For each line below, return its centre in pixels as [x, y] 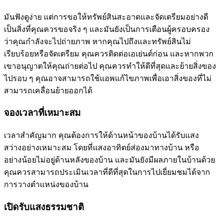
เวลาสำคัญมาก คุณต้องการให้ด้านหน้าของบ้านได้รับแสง [101, 135]
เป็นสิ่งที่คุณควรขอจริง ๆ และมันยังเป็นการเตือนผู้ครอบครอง [107, 29]
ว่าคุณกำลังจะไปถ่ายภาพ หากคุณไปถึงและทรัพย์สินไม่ [97, 41]
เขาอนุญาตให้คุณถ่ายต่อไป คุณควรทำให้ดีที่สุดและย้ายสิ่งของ [110, 66]
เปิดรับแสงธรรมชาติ [44, 207]
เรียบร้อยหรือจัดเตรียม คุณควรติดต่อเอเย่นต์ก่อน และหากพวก [109, 54]
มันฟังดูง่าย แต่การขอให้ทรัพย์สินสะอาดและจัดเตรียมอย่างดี [106, 17]
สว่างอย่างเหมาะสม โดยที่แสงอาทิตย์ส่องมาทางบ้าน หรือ [102, 148]
